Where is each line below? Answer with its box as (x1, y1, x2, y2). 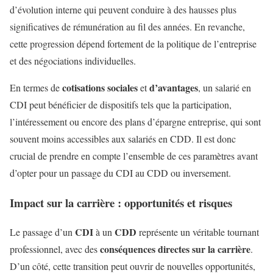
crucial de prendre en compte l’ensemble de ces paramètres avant (10, 149, 258, 162)
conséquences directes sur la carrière (100, 242, 250, 257)
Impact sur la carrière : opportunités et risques (10, 194, 232, 211)
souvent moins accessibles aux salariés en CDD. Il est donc (10, 132, 236, 145)
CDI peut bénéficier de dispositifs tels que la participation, (10, 97, 232, 111)
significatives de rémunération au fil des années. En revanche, (10, 19, 245, 33)
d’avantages (149, 80, 198, 94)
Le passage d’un (10, 225, 75, 239)
